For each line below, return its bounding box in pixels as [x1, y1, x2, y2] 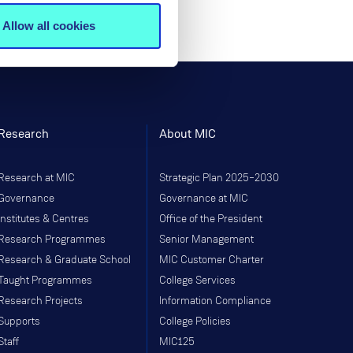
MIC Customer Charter [159, 254, 264, 266]
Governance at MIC [159, 192, 248, 204]
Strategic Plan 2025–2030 [159, 172, 279, 184]
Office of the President [159, 213, 262, 225]
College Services [159, 274, 236, 286]
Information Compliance [159, 295, 271, 307]
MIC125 [159, 336, 195, 347]
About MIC [159, 124, 216, 142]
